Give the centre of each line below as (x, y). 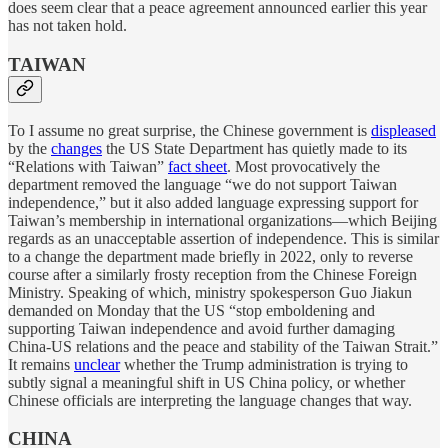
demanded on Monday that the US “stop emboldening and (191, 310)
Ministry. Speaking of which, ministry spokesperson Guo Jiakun (210, 292)
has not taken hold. (67, 26)
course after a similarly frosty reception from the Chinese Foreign (212, 274)
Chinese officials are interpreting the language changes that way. (210, 400)
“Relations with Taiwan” (88, 166)
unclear (97, 364)
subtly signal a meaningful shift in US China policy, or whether (206, 382)
